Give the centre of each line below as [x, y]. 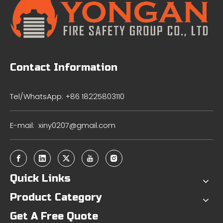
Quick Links [40, 178]
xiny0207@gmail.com [77, 125]
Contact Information [64, 67]
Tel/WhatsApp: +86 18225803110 [67, 96]
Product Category [56, 197]
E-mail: [24, 125]
